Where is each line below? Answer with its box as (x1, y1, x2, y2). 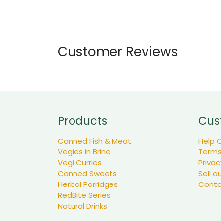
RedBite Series (58, 190, 110, 201)
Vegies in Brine (58, 147, 110, 157)
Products (58, 113, 107, 129)
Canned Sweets (58, 168, 117, 179)
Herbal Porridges (58, 179, 118, 190)
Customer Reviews (58, 42, 178, 61)
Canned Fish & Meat (58, 136, 131, 147)
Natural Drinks (58, 201, 107, 212)
